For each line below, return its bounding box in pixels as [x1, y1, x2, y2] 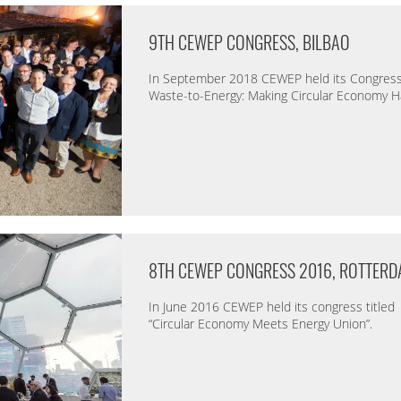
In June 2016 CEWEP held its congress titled [148, 297, 395, 315]
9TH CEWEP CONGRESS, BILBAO [148, 28, 350, 55]
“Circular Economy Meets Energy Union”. [148, 314, 372, 332]
